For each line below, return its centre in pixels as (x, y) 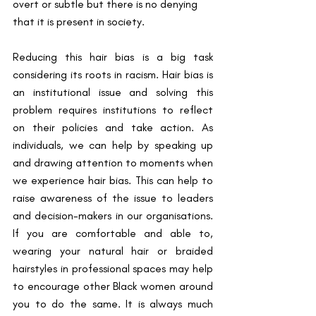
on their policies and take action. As (113, 128)
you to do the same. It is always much (113, 304)
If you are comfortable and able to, (113, 233)
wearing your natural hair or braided (113, 251)
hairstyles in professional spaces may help (113, 269)
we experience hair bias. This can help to (113, 181)
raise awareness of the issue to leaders (113, 198)
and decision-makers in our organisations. (113, 216)
